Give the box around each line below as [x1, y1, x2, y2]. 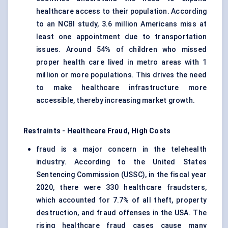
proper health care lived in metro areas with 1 [36, 58, 207, 67]
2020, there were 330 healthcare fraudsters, [36, 183, 207, 192]
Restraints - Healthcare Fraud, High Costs [23, 127, 171, 135]
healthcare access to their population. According [36, 7, 207, 16]
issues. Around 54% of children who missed [36, 45, 207, 54]
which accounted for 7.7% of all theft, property [36, 196, 207, 205]
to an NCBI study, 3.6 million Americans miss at [36, 20, 207, 28]
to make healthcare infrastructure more [36, 83, 207, 92]
